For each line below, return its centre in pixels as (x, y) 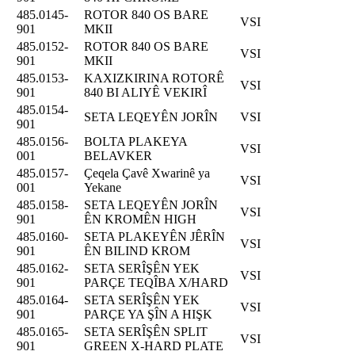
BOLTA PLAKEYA (136, 141)
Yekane (103, 187)
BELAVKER (118, 155)
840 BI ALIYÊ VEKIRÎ (145, 92)
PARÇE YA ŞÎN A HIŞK (148, 314)
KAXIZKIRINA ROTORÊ (154, 78)
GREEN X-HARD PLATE (154, 345)
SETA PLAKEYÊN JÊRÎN (155, 236)
